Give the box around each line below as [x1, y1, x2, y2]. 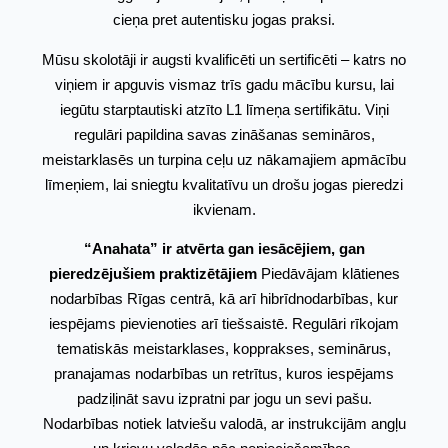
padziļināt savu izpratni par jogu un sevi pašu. [76, 390, 372, 408]
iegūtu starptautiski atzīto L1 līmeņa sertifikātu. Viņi [59, 100, 389, 118]
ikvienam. [192, 200, 256, 218]
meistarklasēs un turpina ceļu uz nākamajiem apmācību [42, 150, 406, 168]
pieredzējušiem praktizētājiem [48, 265, 257, 283]
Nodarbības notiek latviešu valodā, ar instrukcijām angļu [42, 415, 406, 433]
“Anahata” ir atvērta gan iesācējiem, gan [83, 240, 365, 258]
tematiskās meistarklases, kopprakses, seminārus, [57, 340, 391, 358]
